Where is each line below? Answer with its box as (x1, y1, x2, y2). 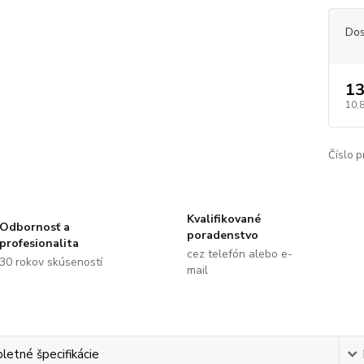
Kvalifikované (186, 211, 261, 227)
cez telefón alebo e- (186, 246, 292, 262)
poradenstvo (186, 227, 258, 243)
